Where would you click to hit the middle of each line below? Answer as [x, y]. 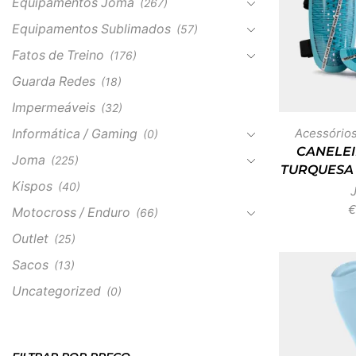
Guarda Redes [54, 81]
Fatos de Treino [58, 55]
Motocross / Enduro [71, 212]
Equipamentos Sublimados [91, 29]
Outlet [30, 238]
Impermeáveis [54, 107]
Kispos [32, 186]
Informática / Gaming [75, 133]
